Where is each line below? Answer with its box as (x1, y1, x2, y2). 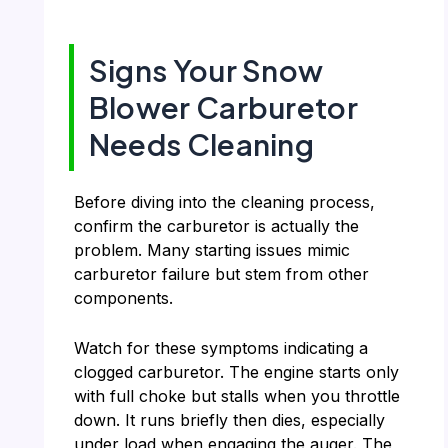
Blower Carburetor (88, 89, 358, 126)
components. (73, 287, 173, 308)
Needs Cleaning (88, 126, 315, 163)
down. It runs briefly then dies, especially (73, 409, 385, 430)
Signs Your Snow (88, 52, 324, 89)
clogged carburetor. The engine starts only (73, 361, 399, 382)
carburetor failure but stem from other (73, 263, 369, 284)
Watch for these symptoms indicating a (73, 337, 368, 358)
